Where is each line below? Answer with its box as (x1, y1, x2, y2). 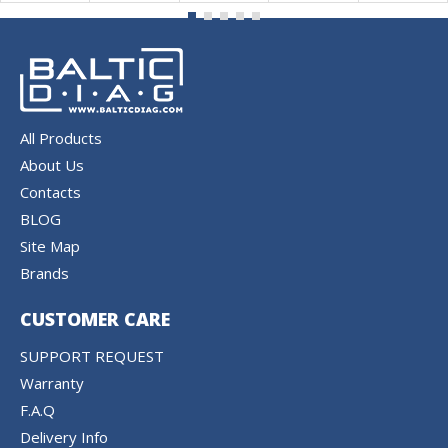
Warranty (20, 373, 84, 393)
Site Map (20, 236, 80, 256)
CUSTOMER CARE (20, 307, 170, 331)
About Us (20, 155, 84, 175)
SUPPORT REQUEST (20, 346, 164, 366)
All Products (20, 128, 102, 148)
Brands (20, 263, 69, 283)
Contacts (20, 182, 81, 202)
